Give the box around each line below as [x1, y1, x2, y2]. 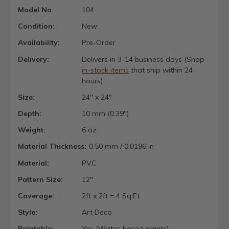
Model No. [18, 5, 54, 15]
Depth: [18, 108, 41, 118]
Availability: [18, 38, 60, 48]
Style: [18, 208, 37, 217]
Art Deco [81, 208, 112, 217]
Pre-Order [81, 38, 116, 48]
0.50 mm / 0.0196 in [88, 142, 154, 151]
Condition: [18, 21, 55, 31]
